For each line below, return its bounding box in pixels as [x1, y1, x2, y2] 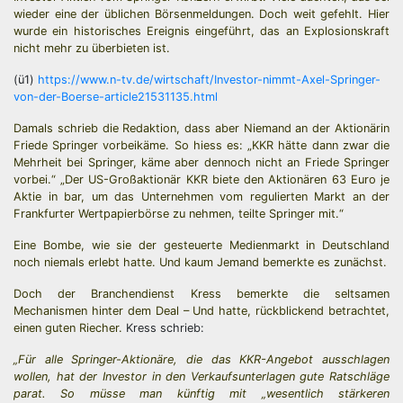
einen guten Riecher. [13, 321, 126, 335]
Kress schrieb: [126, 321, 204, 335]
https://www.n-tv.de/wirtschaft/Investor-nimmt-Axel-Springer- [38, 73, 381, 86]
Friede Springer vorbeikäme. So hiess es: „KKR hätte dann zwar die [13, 139, 390, 152]
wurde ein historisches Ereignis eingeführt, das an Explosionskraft [13, 24, 390, 38]
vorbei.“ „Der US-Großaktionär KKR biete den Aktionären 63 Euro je [13, 173, 390, 186]
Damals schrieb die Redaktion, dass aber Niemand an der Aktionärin [13, 121, 390, 135]
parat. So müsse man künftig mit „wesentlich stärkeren [13, 387, 390, 400]
